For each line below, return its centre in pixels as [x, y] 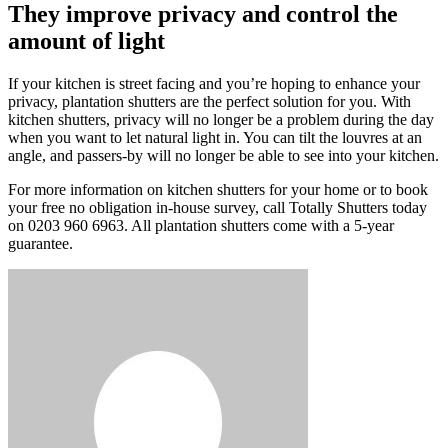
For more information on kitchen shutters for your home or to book [218, 190]
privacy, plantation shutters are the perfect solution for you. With [209, 102]
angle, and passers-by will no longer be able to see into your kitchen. [223, 156]
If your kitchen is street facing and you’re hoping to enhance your [214, 84]
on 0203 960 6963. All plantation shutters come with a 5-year [201, 226]
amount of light [86, 41]
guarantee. [40, 244]
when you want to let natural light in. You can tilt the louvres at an [215, 138]
